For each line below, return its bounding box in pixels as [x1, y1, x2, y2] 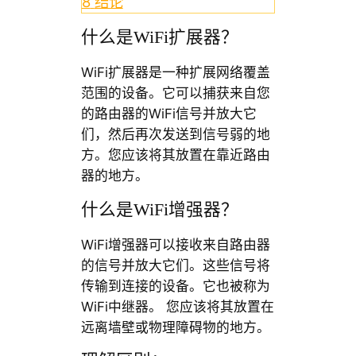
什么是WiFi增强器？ [80, 199, 238, 219]
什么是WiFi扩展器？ [80, 27, 238, 47]
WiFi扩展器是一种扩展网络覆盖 [80, 64, 270, 80]
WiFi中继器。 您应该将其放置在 [80, 298, 274, 315]
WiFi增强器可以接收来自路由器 [80, 236, 270, 253]
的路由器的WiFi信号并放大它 [80, 105, 257, 122]
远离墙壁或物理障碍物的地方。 [80, 319, 270, 335]
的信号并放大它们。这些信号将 [80, 257, 270, 273]
